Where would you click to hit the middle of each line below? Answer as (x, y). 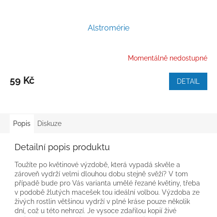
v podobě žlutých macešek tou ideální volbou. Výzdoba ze (107, 192)
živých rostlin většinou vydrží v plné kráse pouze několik (102, 201)
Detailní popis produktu (62, 147)
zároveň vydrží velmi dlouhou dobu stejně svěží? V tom (101, 174)
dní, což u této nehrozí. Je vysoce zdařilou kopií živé (95, 210)
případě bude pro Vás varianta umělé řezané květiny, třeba (107, 183)
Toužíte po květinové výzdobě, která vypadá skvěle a (97, 164)
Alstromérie (108, 28)
